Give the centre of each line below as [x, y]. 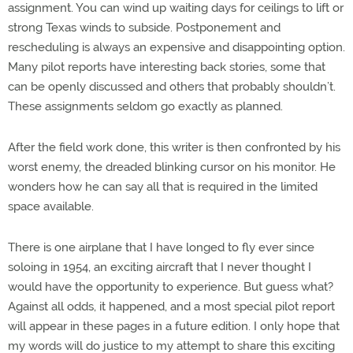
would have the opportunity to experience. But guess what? [171, 286]
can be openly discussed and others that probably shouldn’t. [172, 86]
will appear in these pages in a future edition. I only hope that [174, 326]
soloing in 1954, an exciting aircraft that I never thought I [160, 267]
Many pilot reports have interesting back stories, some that [167, 67]
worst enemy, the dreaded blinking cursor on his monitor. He [172, 167]
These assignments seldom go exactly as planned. [145, 106]
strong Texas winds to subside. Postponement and [144, 27]
